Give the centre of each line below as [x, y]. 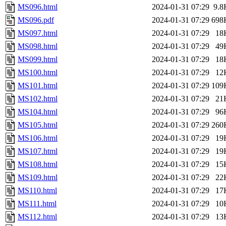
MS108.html [38, 164]
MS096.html [38, 7]
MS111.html [37, 204]
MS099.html [38, 60]
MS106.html [38, 138]
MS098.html [38, 46]
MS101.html [38, 86]
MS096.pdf [36, 20]
